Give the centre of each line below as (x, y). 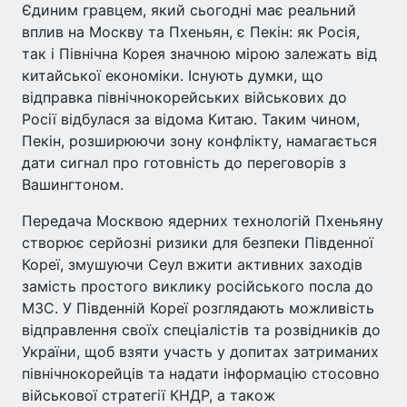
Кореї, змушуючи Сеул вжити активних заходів (192, 265)
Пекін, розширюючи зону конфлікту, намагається (199, 141)
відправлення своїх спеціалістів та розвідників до (201, 330)
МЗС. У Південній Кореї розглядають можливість (198, 308)
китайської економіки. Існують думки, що (173, 76)
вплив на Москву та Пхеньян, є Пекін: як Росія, (191, 32)
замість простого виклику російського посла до (198, 287)
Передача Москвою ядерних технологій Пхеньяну (203, 221)
